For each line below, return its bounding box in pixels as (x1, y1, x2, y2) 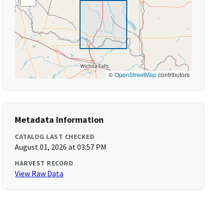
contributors (156, 70, 190, 79)
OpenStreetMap (114, 70, 157, 79)
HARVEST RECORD (15, 159, 74, 167)
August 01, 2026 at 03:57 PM (15, 142, 107, 152)
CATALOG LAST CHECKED (15, 132, 95, 141)
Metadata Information (15, 114, 104, 125)
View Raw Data (15, 168, 64, 178)
